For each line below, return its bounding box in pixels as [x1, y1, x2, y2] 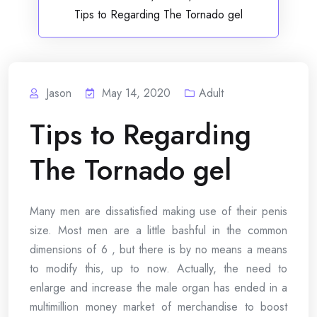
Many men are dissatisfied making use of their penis [30, 203, 287, 219]
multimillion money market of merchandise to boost [30, 299, 287, 315]
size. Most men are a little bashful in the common [30, 222, 287, 238]
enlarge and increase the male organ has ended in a [30, 279, 287, 296]
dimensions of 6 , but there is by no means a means [30, 241, 287, 258]
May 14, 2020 [102, 85, 171, 101]
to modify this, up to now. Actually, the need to [30, 260, 287, 277]
